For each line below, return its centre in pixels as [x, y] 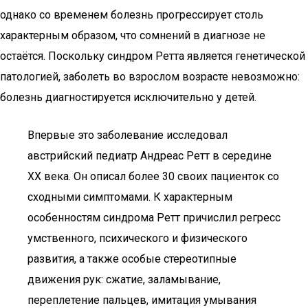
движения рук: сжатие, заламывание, [124, 279]
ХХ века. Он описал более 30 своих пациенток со [153, 176]
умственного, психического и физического [137, 238]
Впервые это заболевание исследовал [128, 135]
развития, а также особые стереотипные [132, 259]
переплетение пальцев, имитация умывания [142, 300]
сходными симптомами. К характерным [130, 197]
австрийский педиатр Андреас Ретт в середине [150, 156]
